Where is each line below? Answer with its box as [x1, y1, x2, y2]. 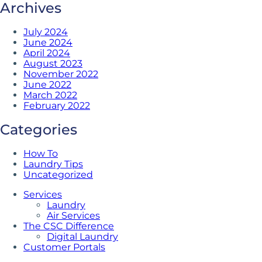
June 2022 [23, 79, 71, 90]
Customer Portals [23, 242, 105, 253]
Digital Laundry [47, 231, 118, 242]
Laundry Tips [23, 158, 83, 170]
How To [23, 148, 58, 159]
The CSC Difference [23, 220, 114, 232]
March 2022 [23, 89, 77, 101]
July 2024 [23, 26, 68, 37]
